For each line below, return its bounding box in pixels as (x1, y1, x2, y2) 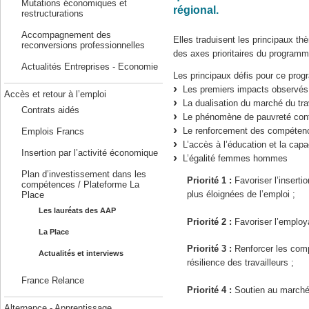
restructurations (21, 8, 83, 19)
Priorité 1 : (186, 175, 232, 186)
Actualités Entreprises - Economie (21, 61, 158, 72)
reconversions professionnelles (21, 40, 145, 50)
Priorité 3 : (186, 243, 232, 255)
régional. (173, 3, 219, 16)
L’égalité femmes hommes (177, 153, 288, 164)
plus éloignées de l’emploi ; (186, 189, 295, 200)
